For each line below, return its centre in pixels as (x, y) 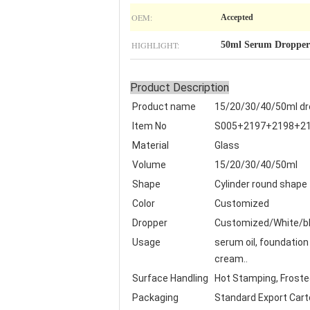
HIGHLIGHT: (155, 45)
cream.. (231, 259)
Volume (149, 165)
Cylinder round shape (261, 184)
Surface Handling (170, 278)
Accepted (237, 17)
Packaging (155, 298)
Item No (149, 126)
